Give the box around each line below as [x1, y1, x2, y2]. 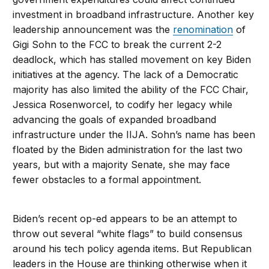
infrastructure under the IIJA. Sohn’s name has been [13, 128, 256, 141]
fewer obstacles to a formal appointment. [13, 174, 202, 186]
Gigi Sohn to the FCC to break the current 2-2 [13, 38, 222, 51]
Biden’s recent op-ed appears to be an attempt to [13, 213, 238, 225]
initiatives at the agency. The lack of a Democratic [13, 68, 239, 81]
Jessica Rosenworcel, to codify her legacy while [13, 98, 233, 111]
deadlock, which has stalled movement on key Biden [13, 53, 252, 66]
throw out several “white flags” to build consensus [13, 228, 243, 240]
